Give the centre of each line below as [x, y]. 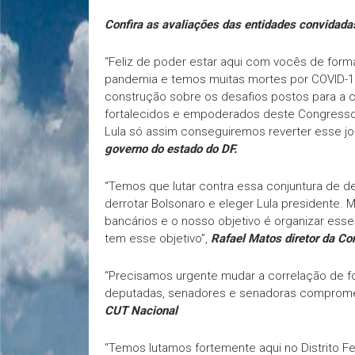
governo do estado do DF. [171, 149]
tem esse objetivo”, [158, 239]
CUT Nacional [141, 311]
